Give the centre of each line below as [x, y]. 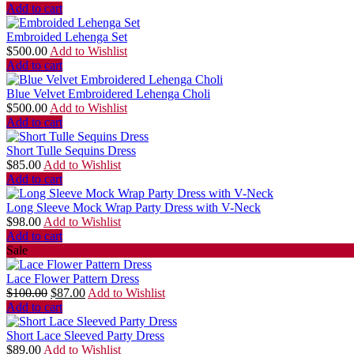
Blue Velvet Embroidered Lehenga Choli [108, 94]
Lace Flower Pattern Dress [73, 279]
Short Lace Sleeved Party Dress [85, 336]
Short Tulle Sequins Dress [71, 151]
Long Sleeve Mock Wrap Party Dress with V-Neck [134, 208]
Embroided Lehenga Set [67, 37]
